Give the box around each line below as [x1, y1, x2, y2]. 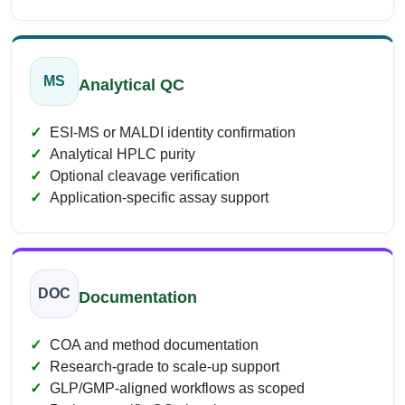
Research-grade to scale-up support [50, 359, 279, 375]
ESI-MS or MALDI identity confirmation [50, 125, 296, 141]
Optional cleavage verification [50, 168, 240, 184]
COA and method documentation [50, 337, 259, 353]
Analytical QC [79, 75, 184, 94]
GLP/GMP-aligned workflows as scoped [50, 381, 305, 397]
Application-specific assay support [50, 190, 268, 206]
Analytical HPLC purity [50, 146, 195, 163]
